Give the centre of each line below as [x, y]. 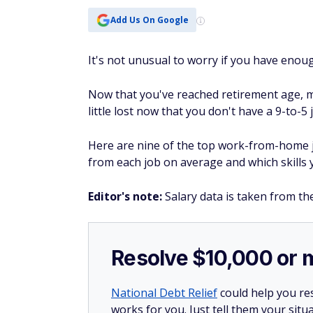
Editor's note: [126, 196]
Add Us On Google [149, 20]
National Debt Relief [164, 293]
